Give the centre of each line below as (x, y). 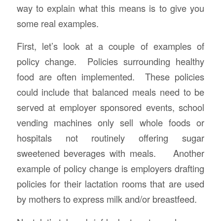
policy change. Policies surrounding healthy (110, 61)
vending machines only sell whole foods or (110, 123)
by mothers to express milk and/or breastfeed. (107, 199)
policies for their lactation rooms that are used (110, 184)
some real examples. (57, 23)
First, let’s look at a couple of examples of (110, 46)
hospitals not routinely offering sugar (110, 138)
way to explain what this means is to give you (110, 8)
